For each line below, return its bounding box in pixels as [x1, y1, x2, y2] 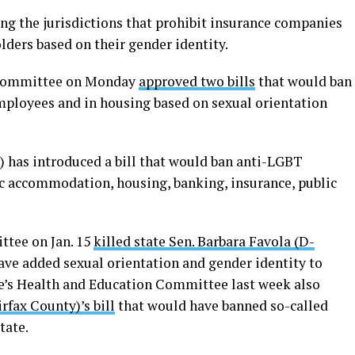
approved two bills [139, 72, 255, 90]
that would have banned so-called [115, 296, 328, 315]
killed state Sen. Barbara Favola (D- [94, 232, 315, 250]
